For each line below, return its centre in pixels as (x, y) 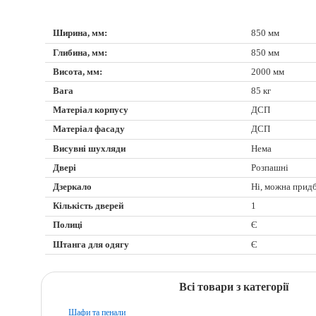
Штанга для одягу (91, 244)
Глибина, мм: (80, 53)
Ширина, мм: (80, 34)
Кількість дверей (89, 206)
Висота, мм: (78, 72)
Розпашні (270, 168)
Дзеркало (73, 187)
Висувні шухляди (90, 148)
